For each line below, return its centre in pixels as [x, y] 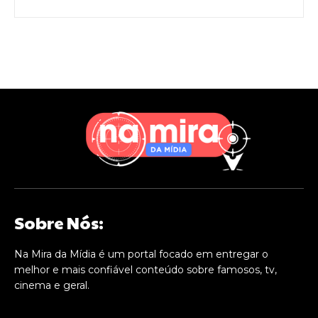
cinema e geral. [52, 285]
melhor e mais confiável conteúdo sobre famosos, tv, [146, 269]
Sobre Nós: [59, 222]
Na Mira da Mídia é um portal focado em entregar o [141, 254]
